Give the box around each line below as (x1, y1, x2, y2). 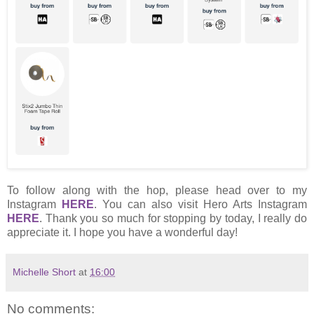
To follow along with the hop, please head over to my (7, 184, 307, 197)
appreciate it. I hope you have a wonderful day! (7, 226, 240, 239)
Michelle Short (13, 266, 76, 278)
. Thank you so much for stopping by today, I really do (39, 212, 307, 225)
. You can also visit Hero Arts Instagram (94, 198, 307, 211)
